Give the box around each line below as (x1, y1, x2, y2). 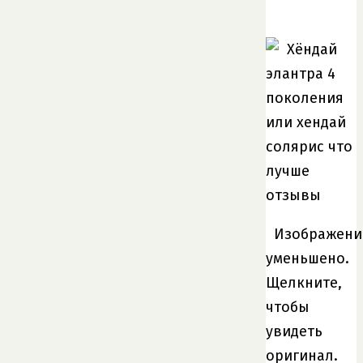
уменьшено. (266, 249, 349, 267)
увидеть (266, 322, 322, 340)
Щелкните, (266, 273, 342, 292)
